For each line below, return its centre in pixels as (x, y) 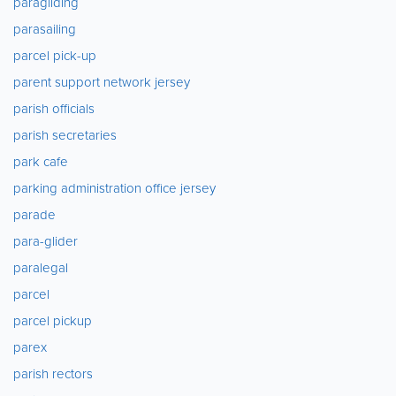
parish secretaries (65, 135)
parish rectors (53, 374)
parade (34, 215)
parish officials (54, 109)
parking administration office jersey (114, 188)
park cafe (41, 162)
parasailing (45, 29)
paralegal (41, 268)
